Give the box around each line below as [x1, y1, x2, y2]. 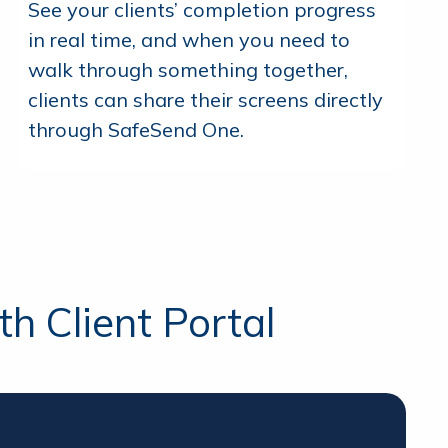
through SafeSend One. [28, 117, 244, 143]
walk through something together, [28, 57, 348, 83]
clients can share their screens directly [28, 87, 383, 113]
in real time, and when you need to [28, 27, 350, 53]
